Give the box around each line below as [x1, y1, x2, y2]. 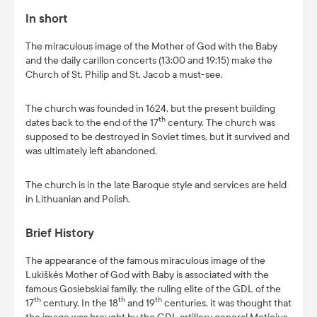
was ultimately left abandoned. [25, 145, 157, 157]
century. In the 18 [41, 297, 118, 309]
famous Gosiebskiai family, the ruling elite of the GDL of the [25, 283, 281, 295]
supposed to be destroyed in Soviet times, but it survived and [25, 131, 289, 143]
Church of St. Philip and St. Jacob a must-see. [25, 69, 223, 81]
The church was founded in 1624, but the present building [25, 103, 275, 115]
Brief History [25, 226, 94, 240]
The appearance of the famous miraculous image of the [25, 255, 265, 267]
